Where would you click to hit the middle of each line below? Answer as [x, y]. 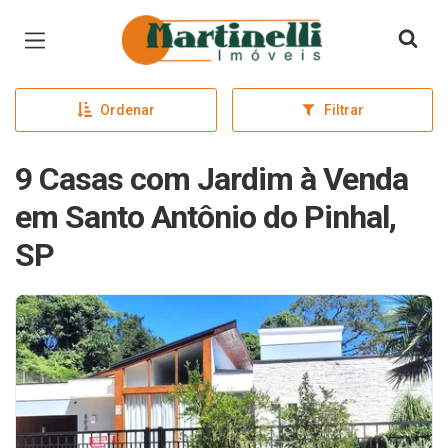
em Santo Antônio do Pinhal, [205, 217]
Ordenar [127, 110]
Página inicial [179, 30]
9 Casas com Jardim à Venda [211, 179]
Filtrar [343, 110]
